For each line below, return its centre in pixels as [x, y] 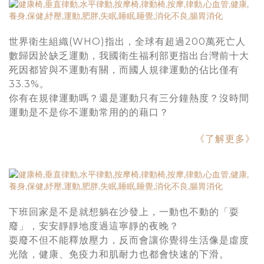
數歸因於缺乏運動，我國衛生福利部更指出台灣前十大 [129, 55]
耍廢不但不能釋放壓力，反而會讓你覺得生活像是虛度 [129, 240]
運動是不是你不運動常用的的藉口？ [89, 112]
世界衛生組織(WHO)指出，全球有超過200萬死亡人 [127, 41]
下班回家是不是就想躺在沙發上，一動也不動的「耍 [124, 212]
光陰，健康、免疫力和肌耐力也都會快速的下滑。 [119, 254]
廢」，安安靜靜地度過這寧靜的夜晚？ [94, 226]
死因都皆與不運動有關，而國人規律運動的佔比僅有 [124, 70]
